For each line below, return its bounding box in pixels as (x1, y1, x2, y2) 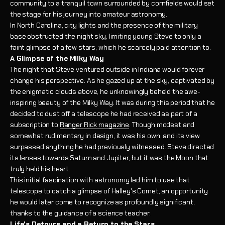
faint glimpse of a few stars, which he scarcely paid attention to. (10, 43, 211, 52)
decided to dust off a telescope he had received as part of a (10, 109, 197, 119)
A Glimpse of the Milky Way (10, 54, 104, 63)
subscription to (10, 120, 60, 130)
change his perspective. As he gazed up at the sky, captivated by (10, 76, 215, 85)
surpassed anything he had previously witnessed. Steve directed (10, 142, 214, 152)
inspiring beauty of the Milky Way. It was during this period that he (10, 98, 215, 107)
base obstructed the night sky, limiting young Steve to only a (10, 32, 201, 41)
